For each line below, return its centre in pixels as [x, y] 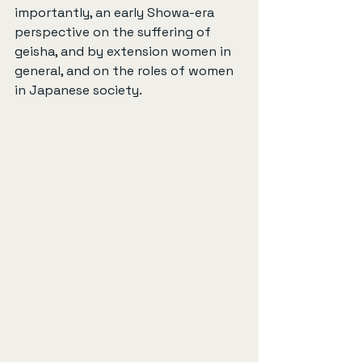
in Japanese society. [78, 90]
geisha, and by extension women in [124, 51]
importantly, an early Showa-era [116, 12]
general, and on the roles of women [126, 70]
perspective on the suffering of [114, 32]
